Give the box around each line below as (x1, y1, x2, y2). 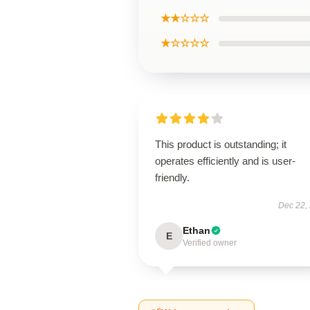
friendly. (155, 172, 190, 183)
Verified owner (183, 238, 237, 248)
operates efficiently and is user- (155, 155, 295, 167)
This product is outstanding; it (155, 138, 286, 150)
